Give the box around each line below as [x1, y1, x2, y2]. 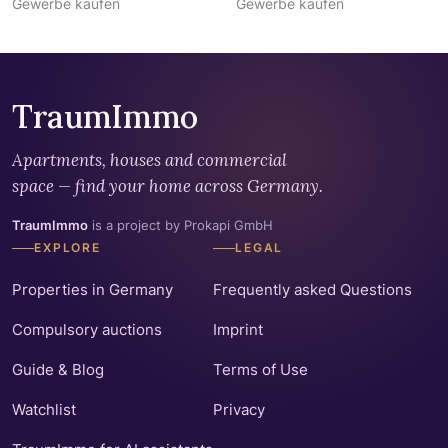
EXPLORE [34, 241, 101, 255]
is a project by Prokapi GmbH [88, 217, 273, 233]
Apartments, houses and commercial [12, 149, 287, 171]
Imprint [213, 320, 263, 339]
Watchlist [12, 400, 76, 419]
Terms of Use [213, 360, 308, 379]
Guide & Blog [12, 360, 104, 379]
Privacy [213, 400, 265, 419]
